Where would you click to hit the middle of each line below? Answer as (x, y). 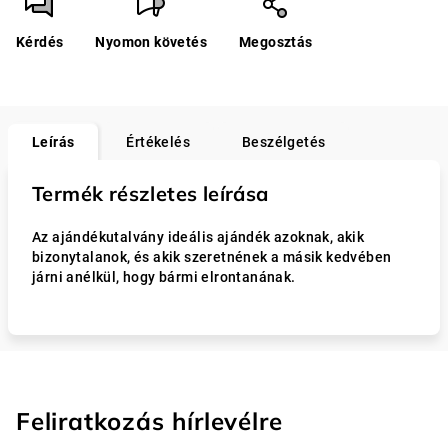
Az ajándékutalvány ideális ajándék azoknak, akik (198, 237)
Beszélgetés (284, 142)
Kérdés (40, 42)
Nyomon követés (151, 42)
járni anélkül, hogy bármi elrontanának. (164, 277)
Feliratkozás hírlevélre (149, 421)
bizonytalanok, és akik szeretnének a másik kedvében (212, 257)
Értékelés (158, 142)
